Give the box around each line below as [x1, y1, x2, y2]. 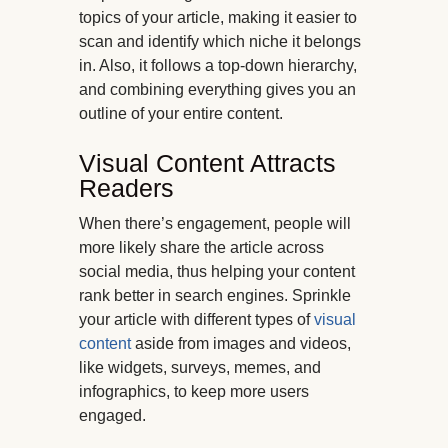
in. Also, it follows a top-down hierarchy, [79, 57, 357, 75]
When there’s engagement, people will [79, 215, 351, 233]
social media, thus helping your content [79, 263, 355, 281]
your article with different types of [79, 311, 314, 329]
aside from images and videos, [131, 335, 351, 353]
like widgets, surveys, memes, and [79, 359, 321, 377]
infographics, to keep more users [79, 383, 309, 401]
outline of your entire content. [79, 105, 283, 123]
